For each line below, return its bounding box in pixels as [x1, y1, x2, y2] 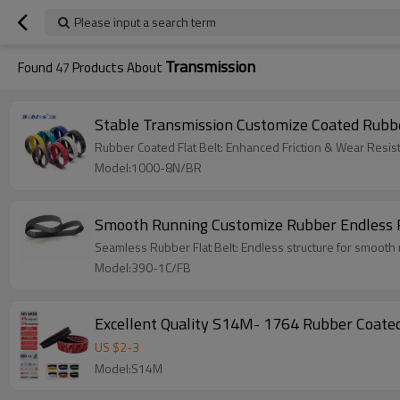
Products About [70, 57, 165, 78]
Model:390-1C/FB [95, 258, 191, 277]
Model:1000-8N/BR [95, 158, 202, 177]
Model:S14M [95, 359, 162, 378]
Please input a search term [74, 12, 216, 31]
